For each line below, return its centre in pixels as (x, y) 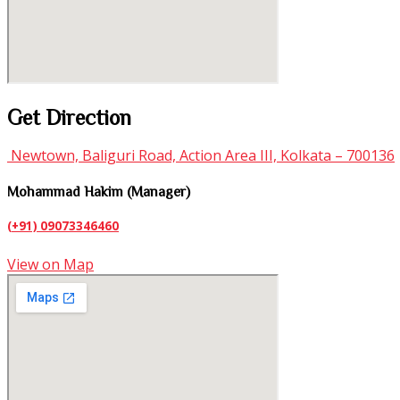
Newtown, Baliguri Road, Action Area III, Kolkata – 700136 (201, 155)
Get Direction (69, 117)
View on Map (50, 264)
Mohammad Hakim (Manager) (99, 192)
